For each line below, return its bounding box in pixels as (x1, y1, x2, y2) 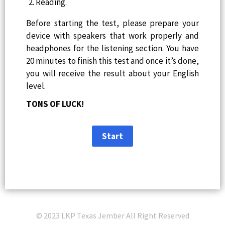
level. (26, 80, 46, 92)
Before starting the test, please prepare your (26, 18, 199, 29)
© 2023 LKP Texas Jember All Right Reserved (36, 210, 189, 220)
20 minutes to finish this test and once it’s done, (26, 55, 199, 67)
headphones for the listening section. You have (26, 43, 199, 54)
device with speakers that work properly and (26, 30, 199, 42)
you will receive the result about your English (26, 68, 199, 79)
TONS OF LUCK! (26, 98, 84, 109)
